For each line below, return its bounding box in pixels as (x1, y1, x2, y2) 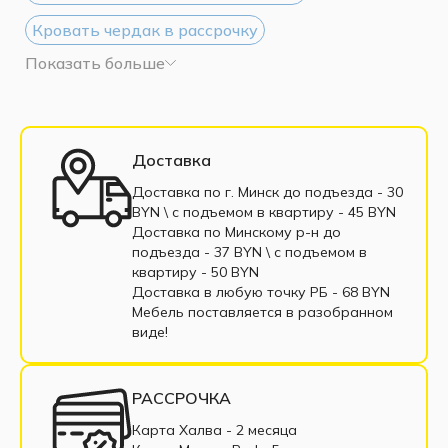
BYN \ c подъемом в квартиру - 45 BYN (132, 202, 396, 221)
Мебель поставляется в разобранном (132, 302, 393, 321)
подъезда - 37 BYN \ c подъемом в (132, 242, 367, 261)
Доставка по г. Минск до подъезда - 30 (132, 182, 403, 201)
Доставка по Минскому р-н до (132, 222, 341, 241)
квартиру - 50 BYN (132, 262, 259, 281)
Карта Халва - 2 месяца (132, 420, 297, 439)
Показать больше (25, 52, 165, 73)
